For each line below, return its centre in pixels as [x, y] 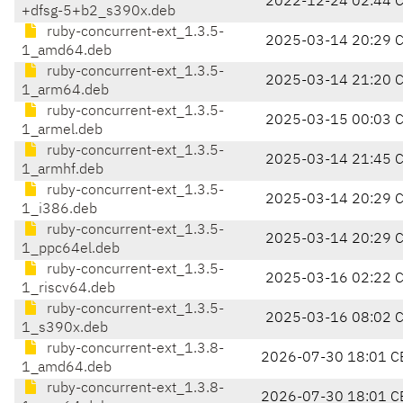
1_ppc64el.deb [71, 250]
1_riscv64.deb [68, 289]
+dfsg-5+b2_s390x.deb [99, 12]
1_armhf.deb [63, 170]
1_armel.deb [62, 131]
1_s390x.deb [65, 329]
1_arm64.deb [65, 91]
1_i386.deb [59, 210]
